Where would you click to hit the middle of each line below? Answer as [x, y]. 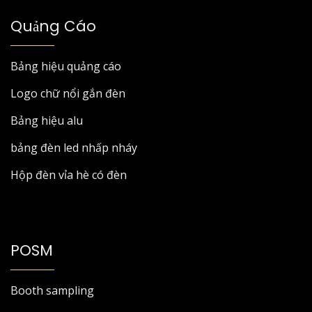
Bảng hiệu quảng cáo [66, 66]
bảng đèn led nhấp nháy [74, 147]
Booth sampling [52, 290]
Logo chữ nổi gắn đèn [68, 93]
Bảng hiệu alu [47, 120]
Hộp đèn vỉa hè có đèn [69, 174]
